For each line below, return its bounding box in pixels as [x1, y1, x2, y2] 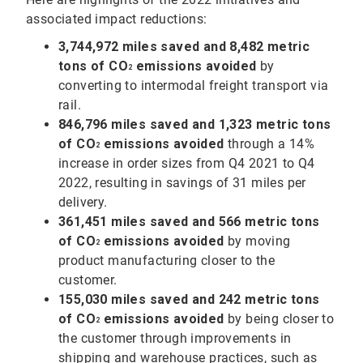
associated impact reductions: [26, 11, 207, 28]
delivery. [58, 194, 115, 211]
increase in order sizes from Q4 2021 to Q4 [58, 156, 315, 172]
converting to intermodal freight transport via [58, 78, 329, 94]
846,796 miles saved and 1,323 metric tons [58, 117, 331, 133]
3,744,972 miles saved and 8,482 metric [58, 39, 310, 55]
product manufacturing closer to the [58, 253, 275, 269]
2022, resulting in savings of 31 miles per [58, 175, 306, 191]
